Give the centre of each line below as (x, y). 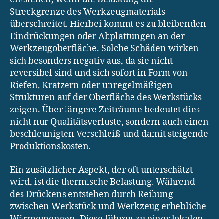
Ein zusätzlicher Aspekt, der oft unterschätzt (101, 170)
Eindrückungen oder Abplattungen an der (97, 37)
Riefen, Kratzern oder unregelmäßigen (91, 86)
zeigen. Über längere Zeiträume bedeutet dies (105, 110)
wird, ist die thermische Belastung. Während (102, 182)
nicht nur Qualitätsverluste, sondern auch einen (109, 122)
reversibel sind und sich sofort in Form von (99, 73)
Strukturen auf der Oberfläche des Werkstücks (106, 98)
